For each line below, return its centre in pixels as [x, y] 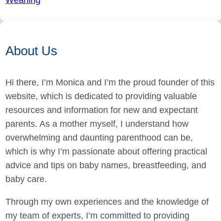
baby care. [26, 179]
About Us [31, 51]
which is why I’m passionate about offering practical [106, 152]
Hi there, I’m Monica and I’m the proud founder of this [110, 83]
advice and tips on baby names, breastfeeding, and [106, 166]
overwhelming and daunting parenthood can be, [99, 138]
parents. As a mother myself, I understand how [97, 124]
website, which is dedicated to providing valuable [101, 96]
